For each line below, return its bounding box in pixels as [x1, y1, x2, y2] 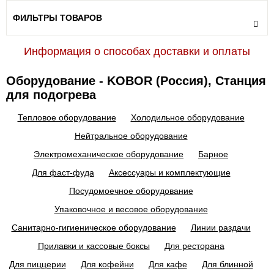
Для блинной [201, 259, 253, 269]
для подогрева [6, 88, 96, 102]
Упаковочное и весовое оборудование [54, 204, 208, 214]
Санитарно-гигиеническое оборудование [11, 223, 176, 232]
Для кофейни [80, 259, 134, 269]
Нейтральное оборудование [74, 131, 188, 141]
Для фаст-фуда [31, 168, 94, 177]
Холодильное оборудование [130, 113, 245, 122]
